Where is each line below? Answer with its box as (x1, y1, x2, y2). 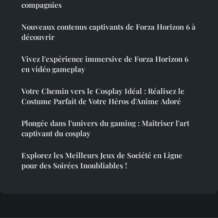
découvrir (21, 32, 54, 42)
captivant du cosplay (21, 128, 91, 138)
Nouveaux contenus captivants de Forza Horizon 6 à (21, 21, 196, 32)
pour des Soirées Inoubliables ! (21, 160, 127, 170)
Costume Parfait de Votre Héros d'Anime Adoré (21, 96, 181, 106)
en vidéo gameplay (21, 64, 85, 74)
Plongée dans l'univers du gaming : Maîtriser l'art (21, 118, 189, 128)
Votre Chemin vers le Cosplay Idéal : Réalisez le (21, 86, 184, 96)
